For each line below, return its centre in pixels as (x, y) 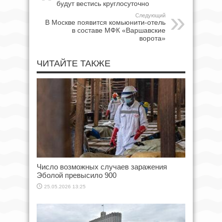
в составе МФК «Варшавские (119, 30)
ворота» (152, 38)
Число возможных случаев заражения (102, 166)
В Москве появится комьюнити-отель (105, 22)
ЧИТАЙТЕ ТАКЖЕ (74, 63)
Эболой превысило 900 (77, 175)
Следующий (150, 15)
